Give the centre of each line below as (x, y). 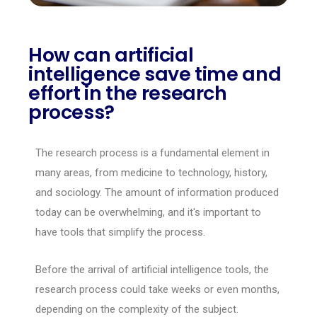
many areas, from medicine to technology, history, (151, 172)
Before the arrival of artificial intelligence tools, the (152, 269)
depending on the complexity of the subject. (137, 309)
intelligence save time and (155, 74)
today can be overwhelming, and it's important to (148, 212)
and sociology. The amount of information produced (157, 192)
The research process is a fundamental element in (152, 152)
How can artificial (111, 54)
